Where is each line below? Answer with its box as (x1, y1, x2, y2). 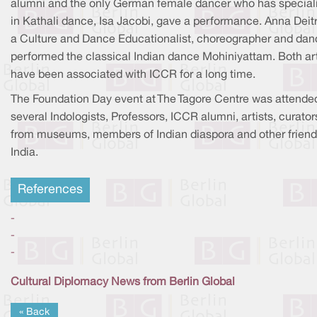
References (18, 183, 83, 196)
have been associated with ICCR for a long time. (11, 69, 255, 80)
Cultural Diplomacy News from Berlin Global (11, 277, 235, 287)
